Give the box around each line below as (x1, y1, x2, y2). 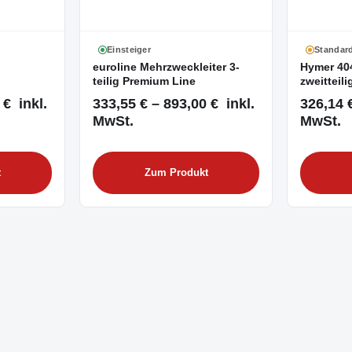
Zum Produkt (144, 167, 208, 178)
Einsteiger (107, 44, 151, 54)
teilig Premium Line (93, 75, 196, 87)
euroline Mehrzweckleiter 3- (93, 60, 240, 73)
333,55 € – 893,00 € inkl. (93, 95, 255, 112)
